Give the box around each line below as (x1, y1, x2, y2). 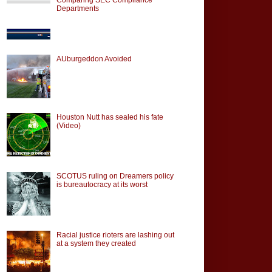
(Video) (56, 121, 81, 131)
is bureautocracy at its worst (56, 180, 148, 189)
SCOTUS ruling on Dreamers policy (56, 172, 174, 181)
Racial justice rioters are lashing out (56, 230, 174, 239)
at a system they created (56, 239, 136, 248)
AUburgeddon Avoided (56, 54, 132, 63)
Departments (56, 4, 99, 13)
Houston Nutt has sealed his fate (56, 113, 163, 122)
